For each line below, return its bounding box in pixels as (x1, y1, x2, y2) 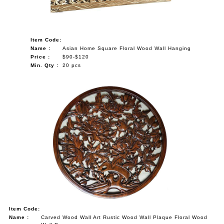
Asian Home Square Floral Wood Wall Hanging (62, 45, 191, 51)
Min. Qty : (30, 62, 59, 68)
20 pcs (62, 62, 81, 68)
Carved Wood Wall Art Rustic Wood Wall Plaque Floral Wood (41, 214, 208, 220)
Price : (30, 53, 50, 59)
